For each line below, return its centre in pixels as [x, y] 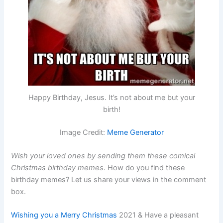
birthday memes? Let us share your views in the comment [109, 180]
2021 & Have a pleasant [158, 215]
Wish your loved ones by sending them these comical [103, 156]
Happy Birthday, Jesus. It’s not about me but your [111, 97]
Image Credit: [83, 132]
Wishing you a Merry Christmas [64, 215]
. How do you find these [144, 168]
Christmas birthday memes [57, 168]
